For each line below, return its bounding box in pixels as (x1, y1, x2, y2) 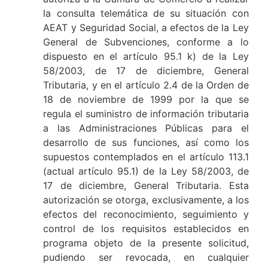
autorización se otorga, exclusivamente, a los (43, 193, 249, 206)
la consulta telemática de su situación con (43, 7, 249, 19)
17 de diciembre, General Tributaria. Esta (43, 179, 249, 191)
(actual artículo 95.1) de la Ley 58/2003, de (43, 165, 249, 177)
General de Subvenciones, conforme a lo (43, 35, 249, 48)
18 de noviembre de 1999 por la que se (43, 93, 249, 105)
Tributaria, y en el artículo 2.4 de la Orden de (43, 78, 249, 91)
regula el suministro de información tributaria (43, 107, 249, 120)
